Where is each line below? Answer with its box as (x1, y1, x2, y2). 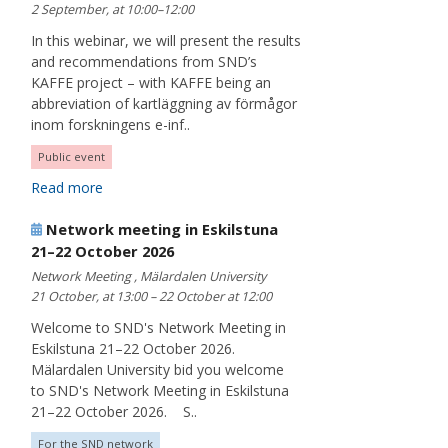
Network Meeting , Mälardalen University (31, 268, 266, 286)
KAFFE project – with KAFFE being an (31, 73, 271, 93)
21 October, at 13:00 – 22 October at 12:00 (31, 288, 272, 306)
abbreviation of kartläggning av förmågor (31, 94, 297, 114)
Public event (38, 149, 105, 165)
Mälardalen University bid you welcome (31, 360, 284, 380)
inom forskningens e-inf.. (31, 115, 190, 135)
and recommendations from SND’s (31, 52, 257, 72)
